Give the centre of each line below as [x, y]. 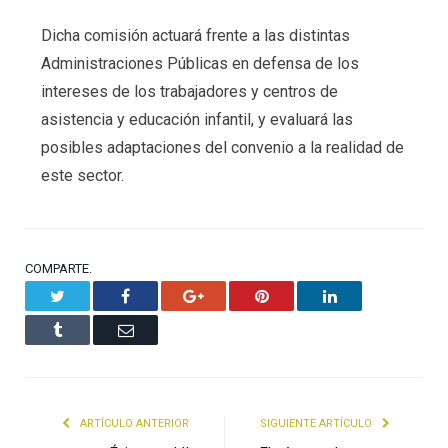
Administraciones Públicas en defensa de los [199, 64]
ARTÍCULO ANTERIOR [133, 424]
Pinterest [294, 295]
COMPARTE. [58, 269]
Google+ [231, 295]
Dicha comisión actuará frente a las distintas [195, 36]
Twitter [86, 295]
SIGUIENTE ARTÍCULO [317, 424]
